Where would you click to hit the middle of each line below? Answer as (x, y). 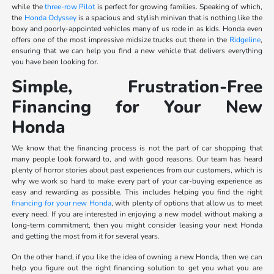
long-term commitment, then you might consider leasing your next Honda (137, 225)
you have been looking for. (55, 61)
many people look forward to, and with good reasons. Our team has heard (137, 159)
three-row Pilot (70, 6)
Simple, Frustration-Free (137, 87)
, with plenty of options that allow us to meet (187, 203)
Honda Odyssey (50, 17)
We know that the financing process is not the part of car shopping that (137, 148)
